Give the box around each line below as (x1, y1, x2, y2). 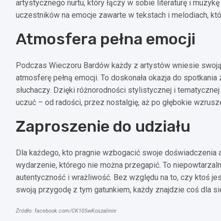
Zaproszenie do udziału (16, 116, 190, 136)
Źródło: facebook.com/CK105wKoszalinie (16, 207, 116, 214)
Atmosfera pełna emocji (16, 29, 195, 48)
